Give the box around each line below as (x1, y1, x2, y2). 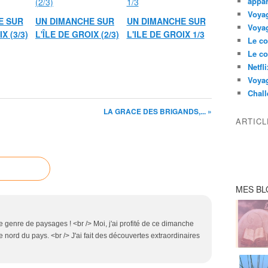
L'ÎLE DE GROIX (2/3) (35, 28, 119, 40)
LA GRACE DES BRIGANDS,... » (103, 106, 212, 117)
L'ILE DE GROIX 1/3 (126, 28, 205, 40)
